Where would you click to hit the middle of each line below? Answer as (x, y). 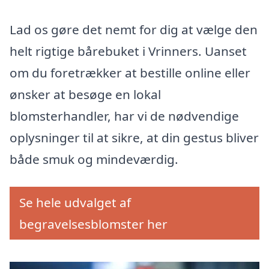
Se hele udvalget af (75, 203)
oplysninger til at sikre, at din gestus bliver (134, 138)
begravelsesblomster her (93, 224)
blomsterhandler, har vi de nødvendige (124, 116)
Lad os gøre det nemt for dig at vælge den (134, 30)
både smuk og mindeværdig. (94, 159)
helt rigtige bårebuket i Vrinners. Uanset (128, 51)
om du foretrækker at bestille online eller (130, 73)
